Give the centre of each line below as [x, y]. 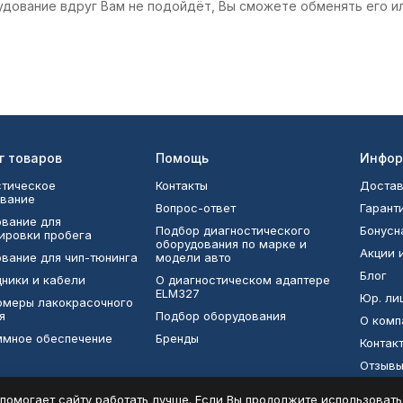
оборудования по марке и [231, 244]
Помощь [182, 158]
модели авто [193, 257]
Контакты [181, 185]
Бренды [177, 338]
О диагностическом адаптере [242, 280]
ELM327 [177, 293]
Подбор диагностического [233, 230]
